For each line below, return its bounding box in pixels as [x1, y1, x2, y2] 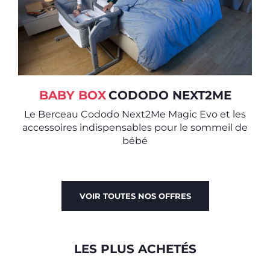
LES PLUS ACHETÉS [74, 241, 196, 256]
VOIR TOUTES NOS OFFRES [79, 190, 191, 201]
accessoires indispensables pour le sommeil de [22, 121, 248, 133]
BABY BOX [39, 87, 106, 102]
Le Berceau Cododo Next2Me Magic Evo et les [24, 108, 246, 120]
